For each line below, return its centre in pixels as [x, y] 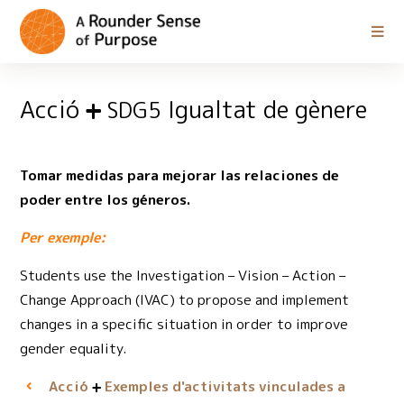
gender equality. [74, 349]
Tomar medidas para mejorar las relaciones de [180, 175]
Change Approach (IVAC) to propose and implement [185, 300]
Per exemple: [63, 238]
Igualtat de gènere [265, 110]
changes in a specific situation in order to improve [184, 324]
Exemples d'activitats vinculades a [225, 386]
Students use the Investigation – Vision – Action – [183, 275]
